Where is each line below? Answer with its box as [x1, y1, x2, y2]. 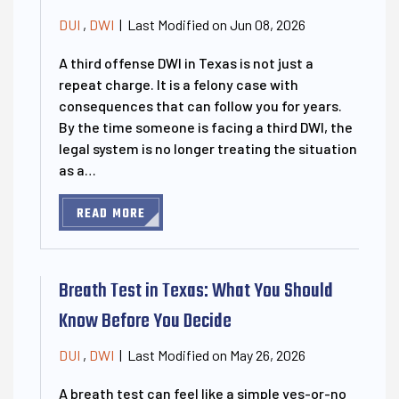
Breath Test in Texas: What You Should [59, 275, 333, 306]
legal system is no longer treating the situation [59, 139, 357, 157]
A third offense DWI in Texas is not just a [59, 53, 313, 71]
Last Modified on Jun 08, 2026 [127, 15, 305, 33]
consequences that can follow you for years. [59, 96, 342, 114]
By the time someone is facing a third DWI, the [59, 118, 353, 135]
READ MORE [77, 203, 145, 224]
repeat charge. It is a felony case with [59, 75, 298, 93]
